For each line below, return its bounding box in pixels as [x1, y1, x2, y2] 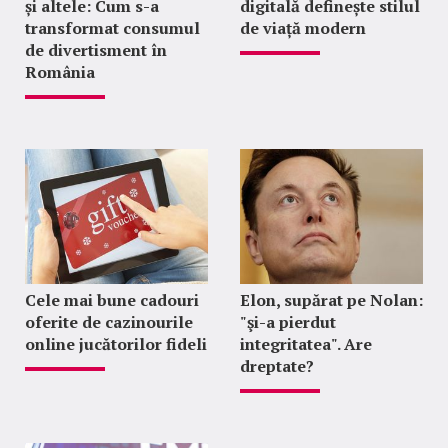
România [25, 60, 95, 83]
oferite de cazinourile [25, 310, 193, 333]
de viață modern [239, 16, 366, 39]
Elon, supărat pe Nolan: [239, 288, 423, 311]
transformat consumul [25, 16, 200, 39]
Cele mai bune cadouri [25, 288, 199, 311]
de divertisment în [25, 38, 167, 61]
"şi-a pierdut [239, 310, 336, 333]
